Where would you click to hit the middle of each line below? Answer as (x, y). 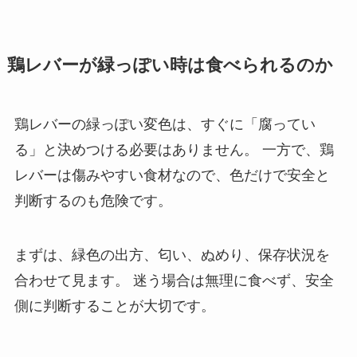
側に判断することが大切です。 (114, 306)
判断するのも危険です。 (93, 200)
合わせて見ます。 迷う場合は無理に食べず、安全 (174, 280)
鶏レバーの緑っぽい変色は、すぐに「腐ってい (165, 124)
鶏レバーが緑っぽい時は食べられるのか (170, 65)
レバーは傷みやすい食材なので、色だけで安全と (172, 175)
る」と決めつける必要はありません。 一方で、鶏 (174, 149)
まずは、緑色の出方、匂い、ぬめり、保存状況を (172, 255)
